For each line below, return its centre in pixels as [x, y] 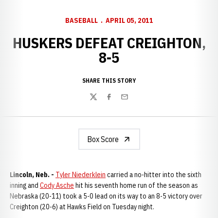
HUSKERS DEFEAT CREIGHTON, [109, 43]
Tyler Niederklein [81, 175]
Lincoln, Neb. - [33, 175]
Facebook [120, 102]
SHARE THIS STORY [109, 81]
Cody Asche [57, 185]
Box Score [103, 139]
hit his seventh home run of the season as [136, 185]
